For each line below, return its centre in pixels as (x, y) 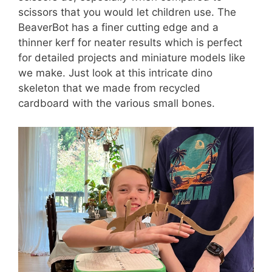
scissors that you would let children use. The (127, 12)
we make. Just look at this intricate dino (115, 73)
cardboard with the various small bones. (117, 104)
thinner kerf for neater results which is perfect (130, 43)
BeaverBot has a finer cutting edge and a (118, 28)
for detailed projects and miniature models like (132, 58)
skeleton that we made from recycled (109, 88)
